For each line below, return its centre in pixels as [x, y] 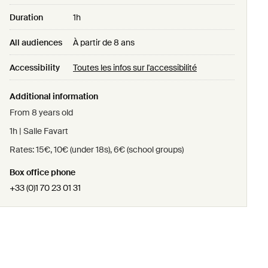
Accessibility [35, 68]
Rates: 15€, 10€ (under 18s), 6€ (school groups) [97, 150]
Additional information [54, 96]
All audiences [36, 42]
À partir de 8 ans [104, 42]
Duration [26, 17]
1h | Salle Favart [39, 131]
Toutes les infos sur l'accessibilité [135, 68]
